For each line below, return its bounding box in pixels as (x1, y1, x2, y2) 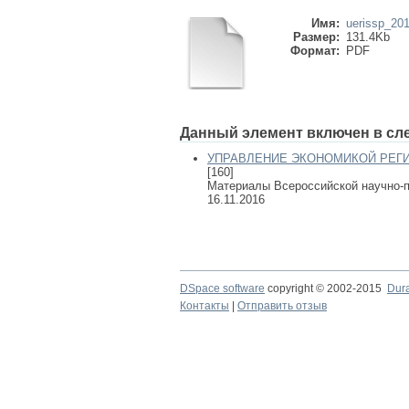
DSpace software (180, 282, 265, 295)
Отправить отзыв (237, 299, 327, 312)
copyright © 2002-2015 (265, 282, 387, 295)
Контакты (180, 299, 229, 312)
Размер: (293, 30, 340, 44)
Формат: (290, 44, 340, 58)
